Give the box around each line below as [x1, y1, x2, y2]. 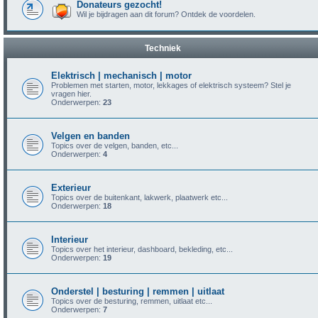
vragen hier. [51, 89, 92, 98]
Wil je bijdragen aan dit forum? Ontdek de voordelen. [77, 10, 256, 18]
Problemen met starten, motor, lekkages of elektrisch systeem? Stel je [51, 81, 291, 89]
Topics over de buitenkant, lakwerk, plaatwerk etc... [51, 193, 228, 202]
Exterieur [51, 182, 91, 193]
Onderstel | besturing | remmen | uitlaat [51, 286, 224, 297]
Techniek [144, 43, 181, 53]
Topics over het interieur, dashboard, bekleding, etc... [51, 245, 233, 253]
